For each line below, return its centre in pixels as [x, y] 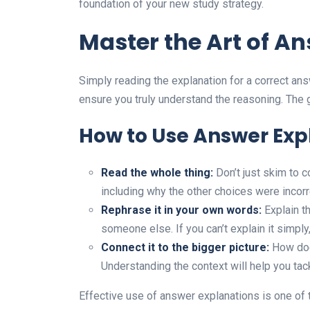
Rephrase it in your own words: [181, 210]
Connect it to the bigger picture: [185, 247]
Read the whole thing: [157, 172]
